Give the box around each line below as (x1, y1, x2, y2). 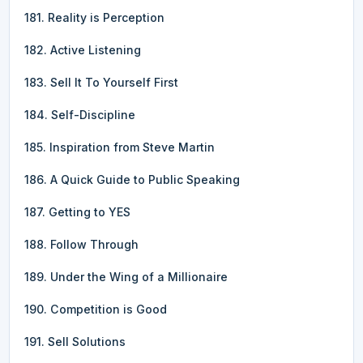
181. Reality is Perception (24, 10, 164, 24)
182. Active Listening (24, 42, 141, 57)
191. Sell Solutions (24, 334, 126, 348)
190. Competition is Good (24, 301, 167, 316)
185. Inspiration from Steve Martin (24, 139, 215, 154)
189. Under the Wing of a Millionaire (24, 269, 228, 284)
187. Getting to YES (24, 204, 130, 219)
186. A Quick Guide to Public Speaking (24, 172, 240, 186)
